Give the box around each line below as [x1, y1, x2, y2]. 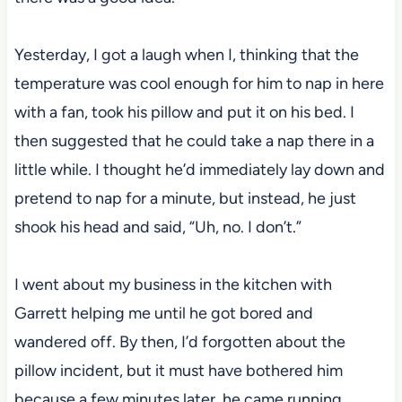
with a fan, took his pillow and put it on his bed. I [13, 101, 354, 122]
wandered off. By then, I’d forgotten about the [13, 331, 345, 352]
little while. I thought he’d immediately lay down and [13, 159, 385, 179]
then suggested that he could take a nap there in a [13, 130, 374, 151]
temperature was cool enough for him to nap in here [13, 73, 384, 93]
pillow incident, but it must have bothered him [13, 360, 343, 380]
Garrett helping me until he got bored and [13, 302, 313, 323]
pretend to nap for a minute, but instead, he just [13, 188, 356, 208]
